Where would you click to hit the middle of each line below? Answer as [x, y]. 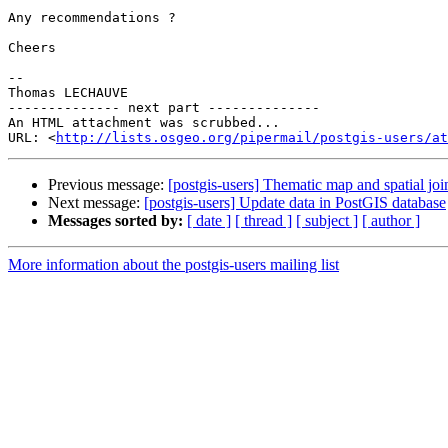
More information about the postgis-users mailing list [173, 265]
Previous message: [108, 185]
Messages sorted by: [115, 221]
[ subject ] [327, 221]
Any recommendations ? [92, 18]
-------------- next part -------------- [164, 108]
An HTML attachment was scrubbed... [144, 123]
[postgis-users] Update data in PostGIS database [295, 203]
